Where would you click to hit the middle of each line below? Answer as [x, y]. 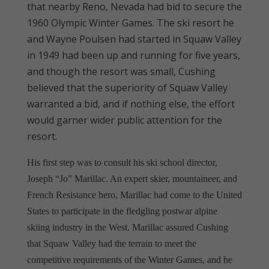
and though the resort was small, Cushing [121, 71]
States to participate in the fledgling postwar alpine [122, 211]
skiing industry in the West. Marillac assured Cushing [127, 227]
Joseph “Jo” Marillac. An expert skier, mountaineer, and [132, 178]
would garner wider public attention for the [124, 120]
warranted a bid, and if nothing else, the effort [131, 104]
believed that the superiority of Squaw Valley [127, 87]
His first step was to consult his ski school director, [122, 162]
